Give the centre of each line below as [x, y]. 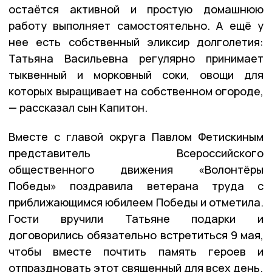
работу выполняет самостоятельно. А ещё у [136, 25]
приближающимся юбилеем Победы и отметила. [136, 202]
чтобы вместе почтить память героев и [136, 251]
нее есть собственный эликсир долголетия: [136, 42]
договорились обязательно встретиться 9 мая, [136, 235]
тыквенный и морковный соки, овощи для [136, 74]
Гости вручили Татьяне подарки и [136, 218]
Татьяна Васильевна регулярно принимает [136, 58]
